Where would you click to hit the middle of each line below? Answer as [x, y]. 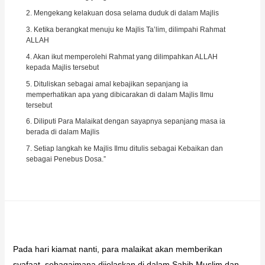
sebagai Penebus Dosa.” [66, 159]
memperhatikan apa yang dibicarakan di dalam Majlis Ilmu [119, 94]
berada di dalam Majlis [62, 132]
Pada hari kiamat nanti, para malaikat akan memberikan [117, 249]
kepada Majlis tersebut [62, 67]
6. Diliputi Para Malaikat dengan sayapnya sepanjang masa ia [125, 122]
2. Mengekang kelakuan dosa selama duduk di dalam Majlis [122, 13]
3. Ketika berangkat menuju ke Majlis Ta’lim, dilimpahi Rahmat [125, 30]
